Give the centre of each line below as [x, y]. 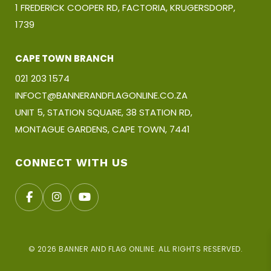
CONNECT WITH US [72, 162]
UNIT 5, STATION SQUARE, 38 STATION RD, [104, 112]
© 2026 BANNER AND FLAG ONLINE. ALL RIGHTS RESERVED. [135, 249]
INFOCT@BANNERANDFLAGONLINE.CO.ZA [101, 95]
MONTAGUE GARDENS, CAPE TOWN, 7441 [103, 129]
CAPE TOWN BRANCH [64, 58]
